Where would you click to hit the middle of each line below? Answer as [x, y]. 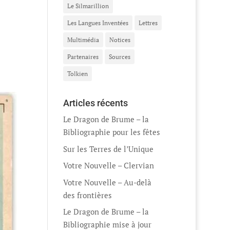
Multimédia [83, 40]
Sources [120, 57]
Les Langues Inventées [98, 23]
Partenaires [83, 57]
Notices [120, 40]
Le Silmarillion [88, 6]
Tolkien [78, 74]
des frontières [88, 195]
